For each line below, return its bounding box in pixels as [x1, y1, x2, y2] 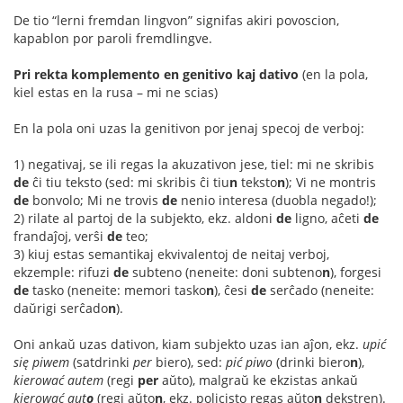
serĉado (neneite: [266, 281, 374, 299]
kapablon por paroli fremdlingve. [13, 29, 212, 47]
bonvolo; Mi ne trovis [29, 191, 162, 209]
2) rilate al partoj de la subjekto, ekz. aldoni [13, 209, 276, 227]
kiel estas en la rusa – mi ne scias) [13, 83, 218, 101]
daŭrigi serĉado [13, 299, 108, 317]
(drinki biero [273, 353, 350, 371]
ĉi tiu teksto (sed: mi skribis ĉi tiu [29, 173, 229, 191]
